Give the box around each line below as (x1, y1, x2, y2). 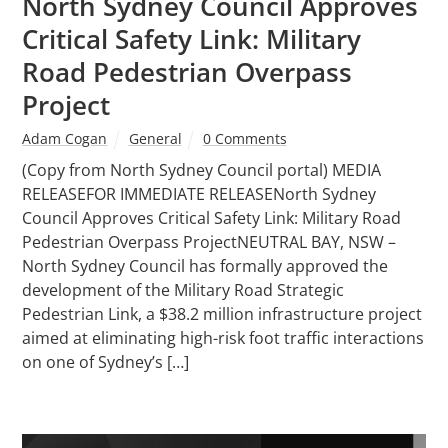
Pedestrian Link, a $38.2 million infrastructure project (22, 303, 423, 326)
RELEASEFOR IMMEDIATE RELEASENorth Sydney (22, 183, 377, 206)
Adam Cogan (22, 129, 108, 149)
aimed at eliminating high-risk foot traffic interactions (22, 327, 425, 350)
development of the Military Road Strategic (22, 279, 345, 302)
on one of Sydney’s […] (22, 351, 190, 374)
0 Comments (202, 129, 287, 149)
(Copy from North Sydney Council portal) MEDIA (22, 159, 382, 182)
